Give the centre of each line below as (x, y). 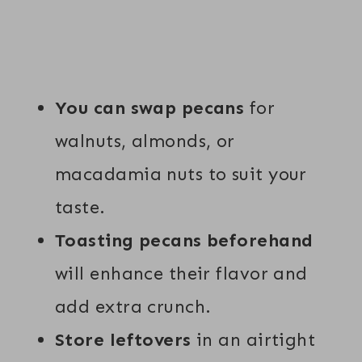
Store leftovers (123, 339)
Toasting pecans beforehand (184, 240)
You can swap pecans (150, 107)
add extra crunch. (133, 306)
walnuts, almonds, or (145, 141)
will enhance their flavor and (181, 273)
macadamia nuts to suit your (181, 174)
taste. (80, 207)
